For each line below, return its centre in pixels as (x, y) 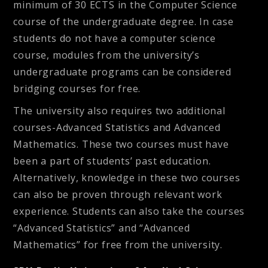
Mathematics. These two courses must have (121, 144)
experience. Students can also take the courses (129, 211)
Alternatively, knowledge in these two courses (127, 177)
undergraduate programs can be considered (122, 71)
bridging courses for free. (77, 88)
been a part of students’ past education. (112, 161)
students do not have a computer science (115, 38)
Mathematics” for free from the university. (118, 244)
